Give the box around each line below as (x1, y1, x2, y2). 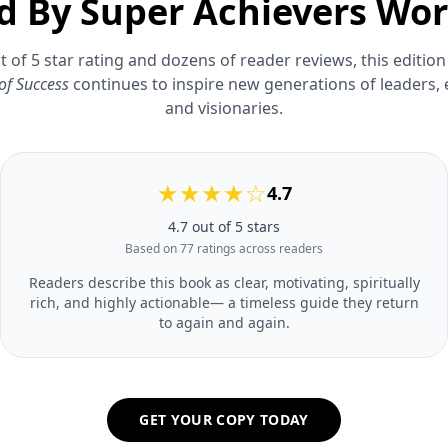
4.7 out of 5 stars (168, 216, 280, 236)
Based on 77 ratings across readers (125, 239, 323, 257)
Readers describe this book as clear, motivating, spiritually (28, 272, 420, 292)
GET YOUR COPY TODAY (139, 409, 309, 429)
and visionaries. (165, 96, 283, 119)
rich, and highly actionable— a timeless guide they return (29, 292, 419, 312)
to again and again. (158, 312, 290, 332)
